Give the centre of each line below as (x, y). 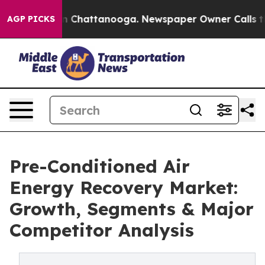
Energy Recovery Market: (124, 188)
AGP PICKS (31, 19)
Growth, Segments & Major (132, 209)
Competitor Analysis (102, 230)
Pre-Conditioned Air (100, 166)
